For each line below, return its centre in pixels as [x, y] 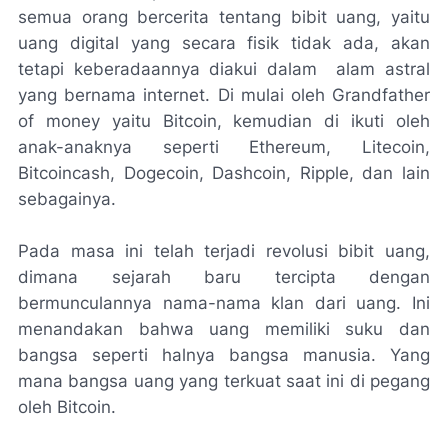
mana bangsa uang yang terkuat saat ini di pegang [224, 381]
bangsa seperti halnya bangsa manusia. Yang [224, 355]
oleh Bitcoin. [67, 407]
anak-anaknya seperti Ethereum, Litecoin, [224, 147]
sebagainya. [67, 199]
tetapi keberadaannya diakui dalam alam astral [224, 69]
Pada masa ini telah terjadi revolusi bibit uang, [224, 251]
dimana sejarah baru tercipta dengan [224, 277]
